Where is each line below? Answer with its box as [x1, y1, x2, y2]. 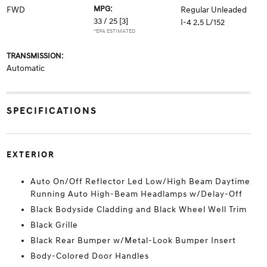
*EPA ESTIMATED [93, 28, 135, 35]
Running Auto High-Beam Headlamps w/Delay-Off [30, 189, 243, 200]
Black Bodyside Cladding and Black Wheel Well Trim [30, 204, 247, 215]
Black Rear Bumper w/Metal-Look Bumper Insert [30, 235, 236, 246]
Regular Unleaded [181, 5, 247, 15]
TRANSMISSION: [6, 51, 63, 61]
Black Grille [30, 220, 78, 231]
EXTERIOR [6, 150, 55, 160]
